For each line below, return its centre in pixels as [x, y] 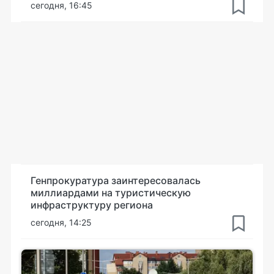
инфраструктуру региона [92, 205]
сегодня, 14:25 [61, 222]
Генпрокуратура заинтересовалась [116, 180]
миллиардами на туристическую [111, 192]
